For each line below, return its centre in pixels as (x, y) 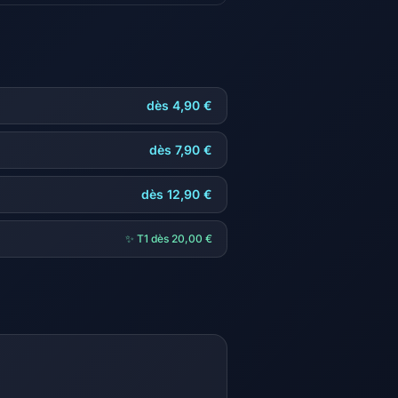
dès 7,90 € (181, 150)
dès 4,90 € (179, 105)
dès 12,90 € (177, 194)
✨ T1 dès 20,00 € (169, 239)
